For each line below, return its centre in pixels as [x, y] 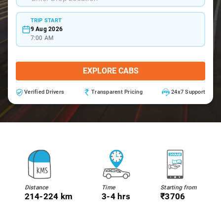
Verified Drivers [44, 92]
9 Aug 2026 [46, 29]
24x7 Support [188, 92]
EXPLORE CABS [110, 71]
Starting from [179, 187]
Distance [36, 187]
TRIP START [46, 20]
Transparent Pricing [117, 92]
